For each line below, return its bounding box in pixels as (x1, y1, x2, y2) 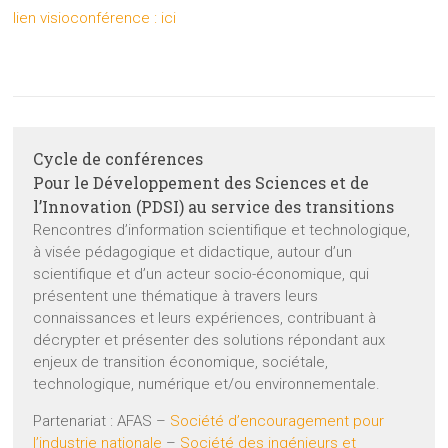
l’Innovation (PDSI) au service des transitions (33, 196, 395, 218)
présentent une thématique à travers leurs (33, 287, 319, 306)
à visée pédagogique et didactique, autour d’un (33, 243, 353, 262)
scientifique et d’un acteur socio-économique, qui (33, 265, 370, 284)
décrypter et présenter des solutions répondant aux (33, 331, 386, 350)
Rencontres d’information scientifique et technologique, (33, 221, 411, 240)
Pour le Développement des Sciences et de (33, 172, 370, 194)
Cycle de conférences (33, 148, 204, 170)
